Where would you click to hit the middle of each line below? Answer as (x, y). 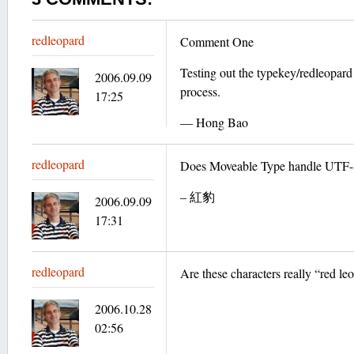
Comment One (217, 41)
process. (200, 91)
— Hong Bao (214, 122)
